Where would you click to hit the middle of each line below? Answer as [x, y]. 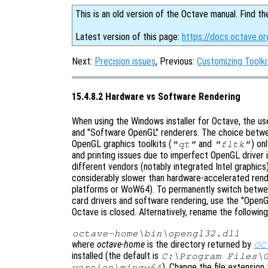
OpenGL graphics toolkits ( [122, 144]
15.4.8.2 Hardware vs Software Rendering [156, 97]
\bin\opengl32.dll [189, 233]
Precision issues [125, 61]
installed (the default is [116, 255]
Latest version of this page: [129, 37]
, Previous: [176, 61]
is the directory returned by [199, 244]
